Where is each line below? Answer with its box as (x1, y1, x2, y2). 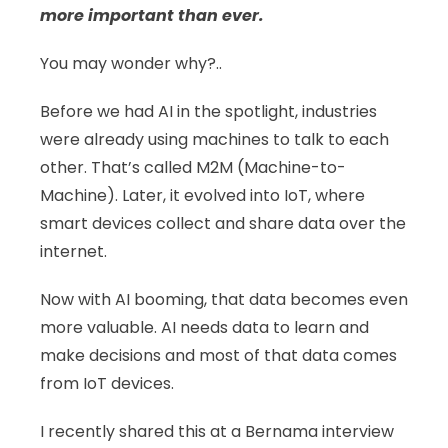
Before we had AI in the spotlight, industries (40, 100, 377, 123)
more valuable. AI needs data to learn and (40, 316, 369, 339)
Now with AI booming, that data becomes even (40, 288, 408, 311)
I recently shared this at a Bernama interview (40, 420, 394, 443)
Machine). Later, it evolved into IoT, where (40, 184, 365, 207)
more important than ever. (40, 4, 264, 27)
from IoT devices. (40, 372, 174, 395)
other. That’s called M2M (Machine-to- (40, 156, 346, 179)
